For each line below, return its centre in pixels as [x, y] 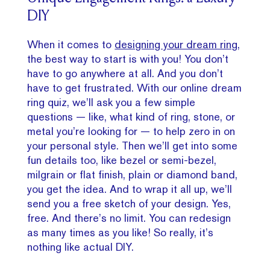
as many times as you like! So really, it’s [121, 232]
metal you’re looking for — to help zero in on [131, 131]
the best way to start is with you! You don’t [128, 58]
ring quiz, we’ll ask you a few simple [111, 102]
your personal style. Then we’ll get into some [133, 145]
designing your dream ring [176, 44]
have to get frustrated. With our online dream [135, 87]
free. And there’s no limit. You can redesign [129, 218]
